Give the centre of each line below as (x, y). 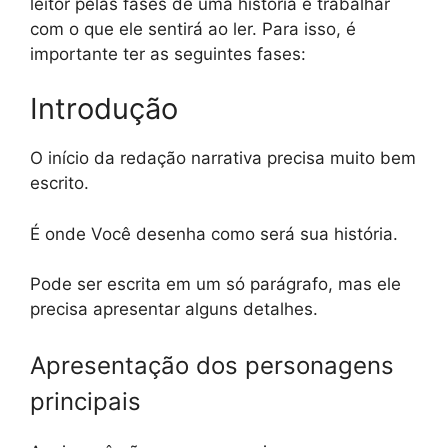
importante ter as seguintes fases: (168, 53)
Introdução (104, 108)
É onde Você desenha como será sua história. (214, 233)
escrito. (59, 183)
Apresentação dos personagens (212, 365)
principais (85, 401)
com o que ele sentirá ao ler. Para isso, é (193, 28)
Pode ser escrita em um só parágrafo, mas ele (215, 284)
